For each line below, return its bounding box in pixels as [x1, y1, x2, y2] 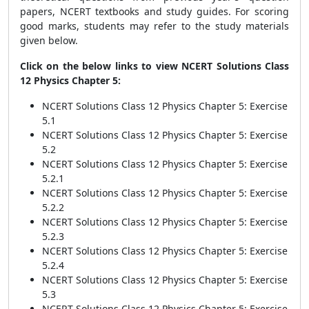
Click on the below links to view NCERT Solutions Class [20, 59, 289, 72]
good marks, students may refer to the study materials [20, 19, 289, 32]
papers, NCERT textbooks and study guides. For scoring [20, 5, 289, 18]
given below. [20, 34, 81, 47]
